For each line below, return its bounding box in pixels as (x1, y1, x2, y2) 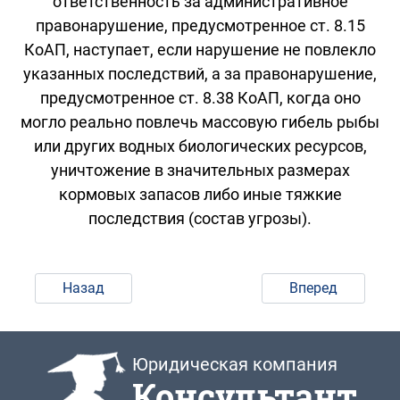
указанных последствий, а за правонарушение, (23, 63, 377, 83)
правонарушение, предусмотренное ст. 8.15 (35, 15, 365, 35)
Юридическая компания (132, 353, 337, 375)
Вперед (289, 279, 338, 296)
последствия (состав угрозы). (88, 208, 312, 228)
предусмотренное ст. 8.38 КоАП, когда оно (39, 87, 361, 107)
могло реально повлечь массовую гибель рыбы (21, 112, 379, 131)
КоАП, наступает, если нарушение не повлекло (24, 39, 376, 59)
